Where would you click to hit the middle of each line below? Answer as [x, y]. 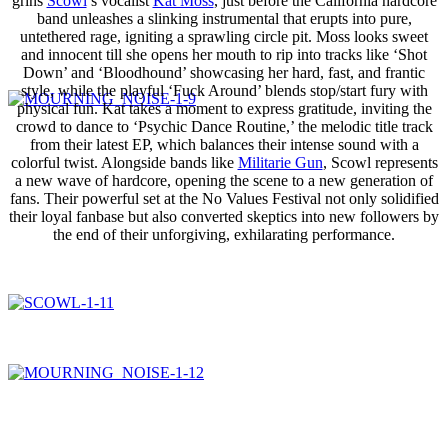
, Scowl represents [380, 163]
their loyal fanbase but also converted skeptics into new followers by [224, 217]
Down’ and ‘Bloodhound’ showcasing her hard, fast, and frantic [224, 73]
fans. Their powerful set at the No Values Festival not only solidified [224, 199]
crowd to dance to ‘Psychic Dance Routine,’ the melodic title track [224, 127]
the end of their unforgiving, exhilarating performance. [224, 235]
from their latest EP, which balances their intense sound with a [224, 145]
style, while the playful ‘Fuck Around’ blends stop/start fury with [224, 91]
